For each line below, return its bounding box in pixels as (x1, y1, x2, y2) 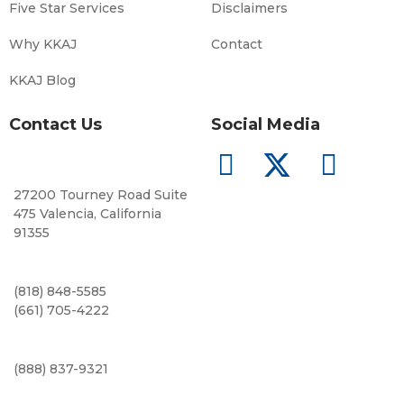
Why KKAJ (9, 35, 77, 52)
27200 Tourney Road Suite (14, 186, 188, 203)
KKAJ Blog (9, 71, 76, 88)
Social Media (211, 114, 320, 134)
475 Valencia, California (14, 205, 161, 222)
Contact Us (9, 114, 102, 134)
